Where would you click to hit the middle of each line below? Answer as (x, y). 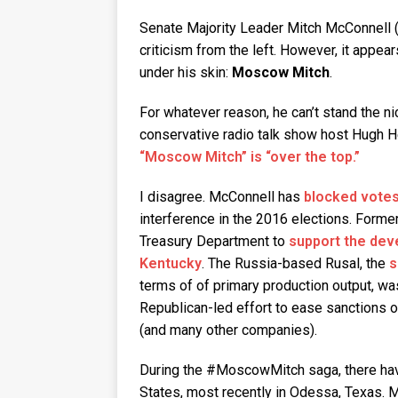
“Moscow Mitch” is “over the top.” (250, 157)
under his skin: (186, 73)
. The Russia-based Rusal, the (295, 264)
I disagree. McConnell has (222, 197)
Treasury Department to (214, 242)
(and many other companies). (228, 330)
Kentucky (171, 264)
